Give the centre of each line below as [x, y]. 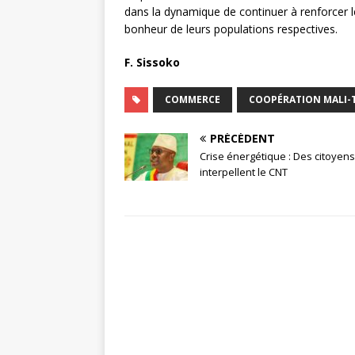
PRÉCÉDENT [242, 138]
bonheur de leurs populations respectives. [231, 29]
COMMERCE [193, 99]
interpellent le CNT [244, 172]
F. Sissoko [154, 62]
